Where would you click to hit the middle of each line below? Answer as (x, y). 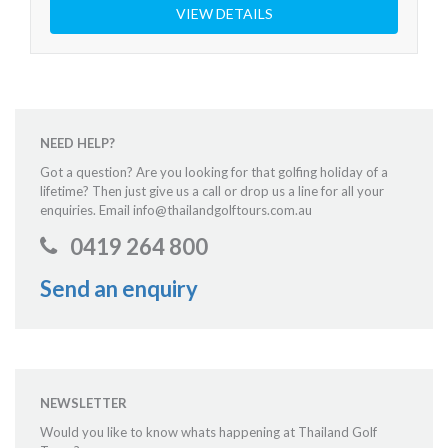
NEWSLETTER (83, 402)
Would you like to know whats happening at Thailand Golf (208, 431)
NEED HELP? (77, 142)
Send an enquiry (119, 288)
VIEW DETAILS (224, 13)
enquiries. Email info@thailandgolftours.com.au (176, 209)
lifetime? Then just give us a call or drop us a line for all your (212, 190)
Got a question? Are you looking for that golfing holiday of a (214, 171)
